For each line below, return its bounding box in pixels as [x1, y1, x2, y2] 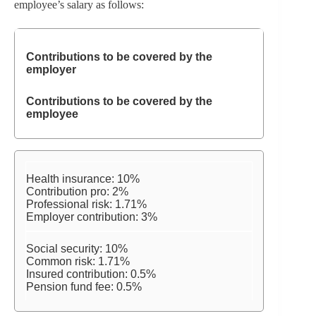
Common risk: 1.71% [26, 255, 130, 268]
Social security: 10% [26, 243, 128, 255]
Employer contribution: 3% [26, 211, 157, 224]
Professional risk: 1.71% [26, 198, 147, 211]
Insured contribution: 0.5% [26, 268, 156, 281]
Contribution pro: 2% [26, 186, 128, 198]
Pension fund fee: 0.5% [26, 281, 142, 293]
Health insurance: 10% [26, 173, 140, 186]
